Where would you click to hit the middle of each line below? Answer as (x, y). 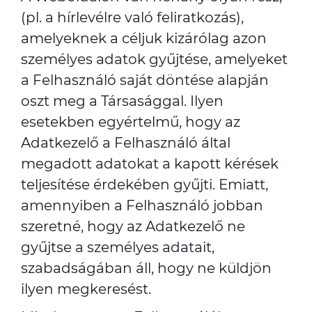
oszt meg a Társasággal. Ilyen (122, 101)
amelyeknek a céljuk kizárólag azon (144, 38)
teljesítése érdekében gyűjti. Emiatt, (145, 185)
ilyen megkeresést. (86, 289)
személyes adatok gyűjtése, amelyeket (154, 59)
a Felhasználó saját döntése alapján (145, 80)
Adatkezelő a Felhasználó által (126, 143)
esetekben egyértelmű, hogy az (131, 122)
